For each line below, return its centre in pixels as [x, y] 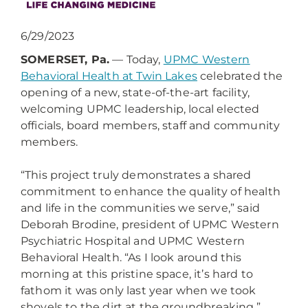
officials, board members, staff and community [151, 125]
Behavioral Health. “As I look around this [131, 257]
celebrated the [240, 76]
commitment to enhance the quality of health [151, 191]
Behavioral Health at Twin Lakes [109, 76]
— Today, [136, 59]
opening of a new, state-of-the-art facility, [135, 92]
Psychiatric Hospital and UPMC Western [133, 241]
